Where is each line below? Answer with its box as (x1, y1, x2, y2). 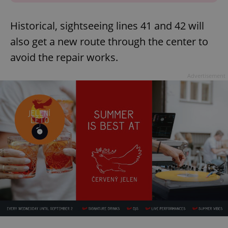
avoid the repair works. (10, 50, 118, 64)
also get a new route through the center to (10, 34, 208, 48)
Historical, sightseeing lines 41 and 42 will (10, 18, 204, 33)
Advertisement (187, 71, 225, 79)
